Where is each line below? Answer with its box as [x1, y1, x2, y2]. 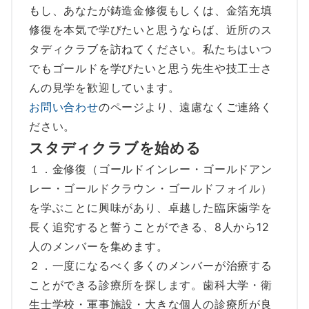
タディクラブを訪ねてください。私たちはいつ [29, 41, 272, 56]
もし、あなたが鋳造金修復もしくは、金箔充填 [29, 3, 272, 17]
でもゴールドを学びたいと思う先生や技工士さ [29, 61, 272, 75]
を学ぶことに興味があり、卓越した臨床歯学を [29, 200, 272, 215]
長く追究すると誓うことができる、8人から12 [29, 219, 270, 234]
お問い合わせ [29, 99, 99, 114]
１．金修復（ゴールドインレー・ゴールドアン [29, 161, 272, 176]
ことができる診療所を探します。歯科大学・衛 [29, 277, 272, 292]
